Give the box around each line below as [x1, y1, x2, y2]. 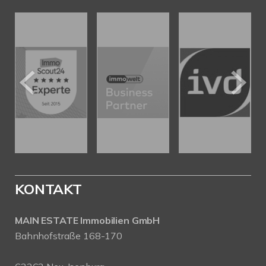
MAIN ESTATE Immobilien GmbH [15, 214, 160, 226]
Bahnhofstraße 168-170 [15, 229, 122, 242]
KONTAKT [15, 179, 82, 198]
